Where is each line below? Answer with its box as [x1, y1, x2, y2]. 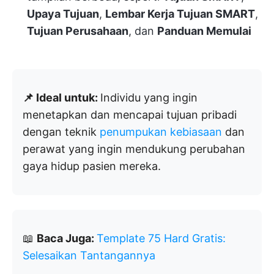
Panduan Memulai [157, 24, 251, 37]
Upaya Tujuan [27, 7, 99, 20]
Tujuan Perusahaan [27, 24, 128, 37]
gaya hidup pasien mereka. [23, 159, 161, 172]
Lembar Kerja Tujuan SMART [105, 7, 255, 20]
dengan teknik [23, 125, 100, 138]
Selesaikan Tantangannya [23, 248, 155, 262]
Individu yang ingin [100, 91, 198, 104]
